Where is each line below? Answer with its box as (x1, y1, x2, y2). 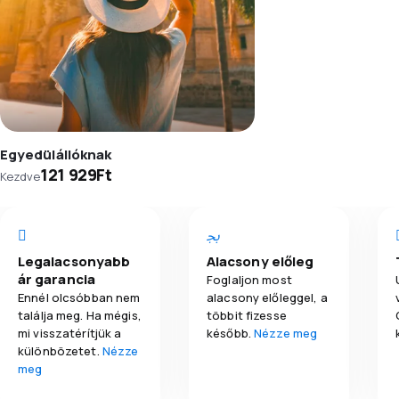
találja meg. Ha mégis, (18, 306, 142, 323)
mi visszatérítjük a (18, 324, 122, 341)
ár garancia (18, 269, 95, 289)
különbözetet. (18, 342, 102, 359)
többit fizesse (207, 306, 287, 323)
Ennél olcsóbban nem (18, 289, 141, 305)
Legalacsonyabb (18, 251, 131, 271)
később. (207, 324, 255, 341)
